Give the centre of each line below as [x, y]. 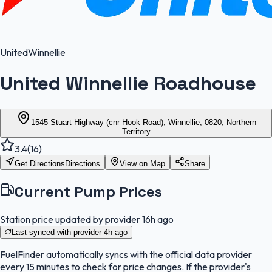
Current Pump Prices [88, 191]
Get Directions [40, 163]
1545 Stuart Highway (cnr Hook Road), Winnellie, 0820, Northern [143, 122]
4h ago [116, 232]
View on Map [142, 163]
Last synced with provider [58, 232]
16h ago [158, 219]
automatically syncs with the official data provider [148, 254]
